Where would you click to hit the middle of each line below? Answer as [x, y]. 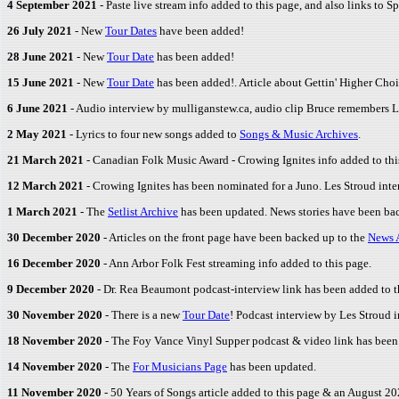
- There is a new [142, 315]
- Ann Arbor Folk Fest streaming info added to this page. [236, 263]
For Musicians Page [180, 366]
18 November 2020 [55, 341]
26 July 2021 [40, 31]
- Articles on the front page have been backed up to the [234, 237]
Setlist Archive [143, 212]
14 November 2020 [55, 366]
